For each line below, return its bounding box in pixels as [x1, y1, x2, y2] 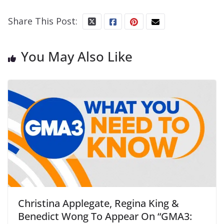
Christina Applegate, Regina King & [18, 196, 179, 210]
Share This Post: [8, 15, 77, 27]
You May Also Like [21, 47, 132, 66]
